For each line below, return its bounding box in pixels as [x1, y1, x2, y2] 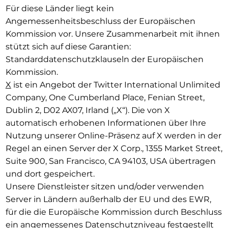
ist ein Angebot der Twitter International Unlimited [11, 79, 220, 90]
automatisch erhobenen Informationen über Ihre [5, 118, 206, 128]
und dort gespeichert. [5, 168, 95, 179]
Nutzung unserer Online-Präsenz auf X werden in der [5, 130, 221, 140]
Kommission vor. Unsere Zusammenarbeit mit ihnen [5, 28, 220, 39]
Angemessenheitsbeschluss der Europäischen [5, 16, 195, 26]
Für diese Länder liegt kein [5, 3, 114, 13]
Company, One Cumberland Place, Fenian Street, [5, 92, 205, 102]
